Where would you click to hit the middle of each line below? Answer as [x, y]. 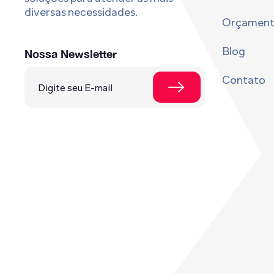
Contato [243, 80]
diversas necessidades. [81, 13]
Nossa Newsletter [71, 54]
